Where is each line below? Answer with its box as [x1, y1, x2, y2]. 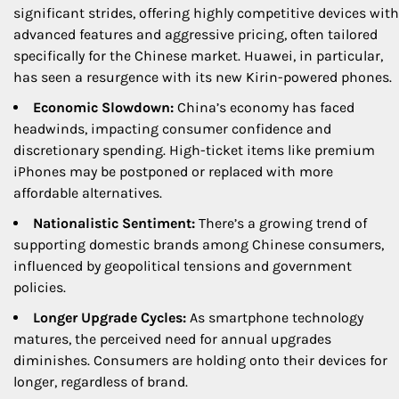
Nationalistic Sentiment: [33, 215, 195, 232]
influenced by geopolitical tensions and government [13, 257, 352, 275]
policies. [13, 279, 66, 297]
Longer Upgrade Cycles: [33, 309, 186, 327]
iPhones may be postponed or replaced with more [13, 163, 333, 181]
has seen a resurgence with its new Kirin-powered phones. [13, 69, 392, 86]
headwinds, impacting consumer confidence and [13, 120, 331, 138]
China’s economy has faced [174, 99, 354, 117]
